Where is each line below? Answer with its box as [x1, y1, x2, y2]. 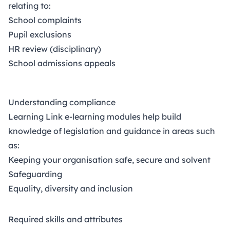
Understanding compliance [8, 97, 116, 107]
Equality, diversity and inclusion [8, 183, 133, 194]
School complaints [8, 14, 82, 25]
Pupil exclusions [8, 29, 71, 40]
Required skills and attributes [8, 214, 123, 224]
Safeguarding [8, 168, 62, 179]
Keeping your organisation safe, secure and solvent [8, 154, 210, 165]
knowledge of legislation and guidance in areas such [8, 125, 215, 136]
